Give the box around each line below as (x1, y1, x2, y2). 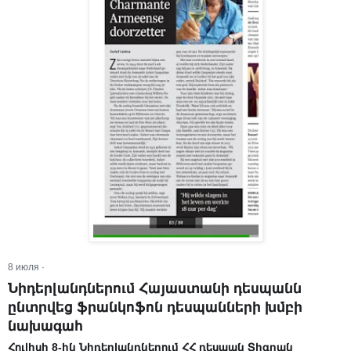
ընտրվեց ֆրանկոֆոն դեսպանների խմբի (8, 299, 302, 316)
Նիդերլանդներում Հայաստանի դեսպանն (8, 280, 302, 297)
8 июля (8, 262, 39, 273)
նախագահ (8, 318, 83, 335)
